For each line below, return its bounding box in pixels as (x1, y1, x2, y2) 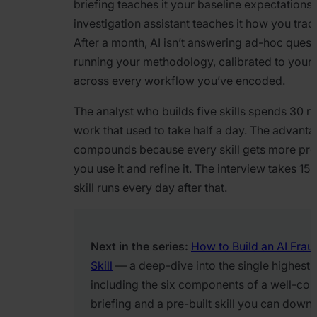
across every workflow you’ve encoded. (74, 74, 288, 88)
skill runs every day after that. (74, 180, 230, 195)
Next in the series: (91, 239, 188, 254)
